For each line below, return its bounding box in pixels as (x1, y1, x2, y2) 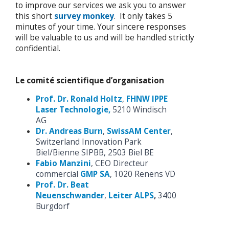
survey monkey (54, 10, 114, 21)
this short (15, 10, 54, 21)
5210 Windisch (110, 104, 167, 115)
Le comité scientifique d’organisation (15, 75, 164, 86)
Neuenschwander (36, 190, 104, 201)
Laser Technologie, (36, 104, 110, 115)
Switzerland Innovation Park (36, 136, 142, 147)
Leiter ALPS (108, 190, 154, 201)
